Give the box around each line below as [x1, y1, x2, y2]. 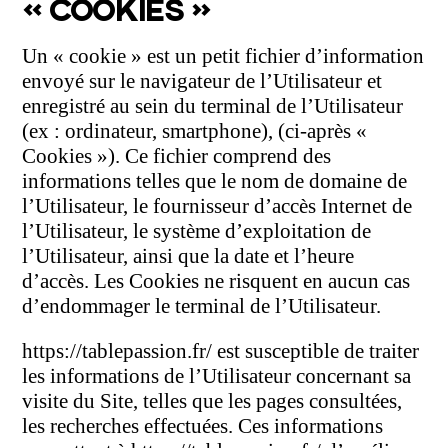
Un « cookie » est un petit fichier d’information [22, 43, 425, 68]
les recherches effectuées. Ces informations [22, 413, 384, 438]
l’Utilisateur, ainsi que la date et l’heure [22, 243, 355, 268]
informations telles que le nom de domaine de [22, 168, 408, 193]
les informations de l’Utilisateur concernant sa [22, 363, 412, 388]
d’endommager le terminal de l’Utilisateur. [22, 293, 382, 318]
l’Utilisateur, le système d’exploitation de [22, 218, 372, 243]
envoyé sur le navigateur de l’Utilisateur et [22, 68, 383, 93]
